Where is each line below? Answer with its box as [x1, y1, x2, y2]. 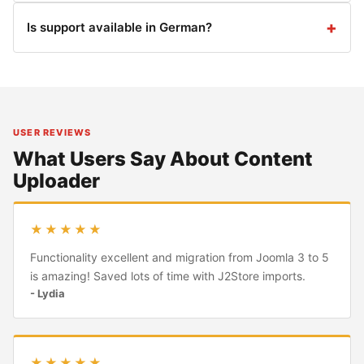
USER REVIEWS [13, 127, 92, 139]
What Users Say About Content [13, 147, 313, 171]
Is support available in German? [27, 19, 212, 36]
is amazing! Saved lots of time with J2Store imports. [30, 269, 305, 284]
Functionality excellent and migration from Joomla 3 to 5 [30, 250, 329, 265]
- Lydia [30, 287, 65, 301]
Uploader [13, 169, 100, 193]
